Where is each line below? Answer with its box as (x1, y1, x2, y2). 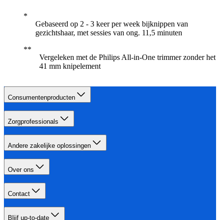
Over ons (8, 165, 34, 173)
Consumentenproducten (8, 93, 75, 101)
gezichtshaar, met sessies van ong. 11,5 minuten (35, 28, 182, 37)
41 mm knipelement (39, 61, 101, 70)
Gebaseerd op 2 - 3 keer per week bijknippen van (35, 19, 188, 28)
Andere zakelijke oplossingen (8, 141, 91, 149)
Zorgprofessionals (8, 117, 58, 125)
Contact (8, 190, 30, 197)
